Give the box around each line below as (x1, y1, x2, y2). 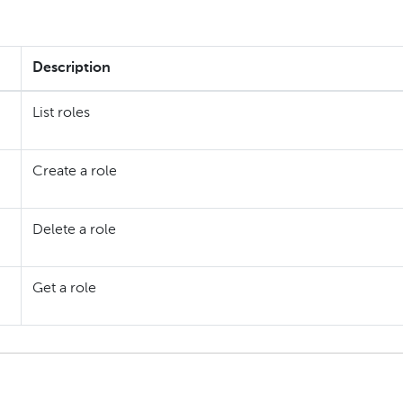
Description (32, 60, 111, 76)
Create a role (32, 164, 117, 179)
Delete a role (32, 222, 116, 237)
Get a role (32, 281, 96, 296)
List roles (32, 105, 90, 121)
